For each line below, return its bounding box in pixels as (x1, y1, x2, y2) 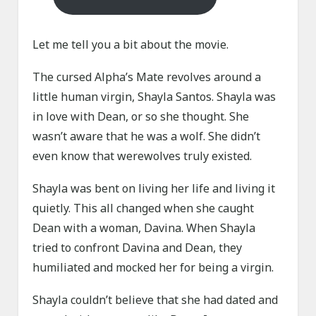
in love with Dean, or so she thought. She (32, 109, 250, 125)
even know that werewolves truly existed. (32, 148, 253, 164)
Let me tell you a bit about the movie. (32, 37, 229, 53)
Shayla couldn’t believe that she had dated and (32, 292, 279, 308)
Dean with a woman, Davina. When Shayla (32, 220, 256, 236)
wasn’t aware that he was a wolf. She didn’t (32, 128, 261, 145)
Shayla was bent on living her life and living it (32, 181, 276, 197)
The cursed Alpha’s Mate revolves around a (32, 69, 262, 85)
